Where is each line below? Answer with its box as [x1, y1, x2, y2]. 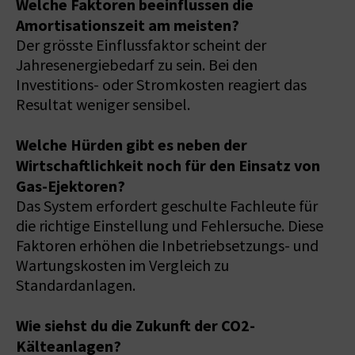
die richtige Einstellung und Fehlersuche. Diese [16, 216, 323, 236]
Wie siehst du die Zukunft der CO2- [16, 315, 255, 336]
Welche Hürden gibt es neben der [16, 134, 247, 155]
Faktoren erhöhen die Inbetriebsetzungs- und [16, 235, 319, 256]
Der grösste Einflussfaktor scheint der [16, 35, 266, 55]
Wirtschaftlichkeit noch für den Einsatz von [16, 155, 320, 176]
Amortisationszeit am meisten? [16, 14, 239, 36]
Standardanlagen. [16, 275, 136, 296]
